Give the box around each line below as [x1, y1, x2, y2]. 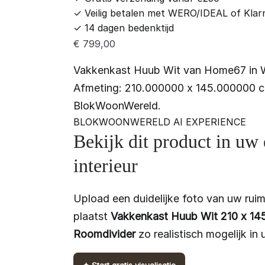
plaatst [73, 210, 111, 223]
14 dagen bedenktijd [81, 22, 174, 34]
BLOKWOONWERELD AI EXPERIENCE [73, 116, 246, 128]
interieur [73, 155, 138, 177]
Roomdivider [73, 228, 135, 241]
